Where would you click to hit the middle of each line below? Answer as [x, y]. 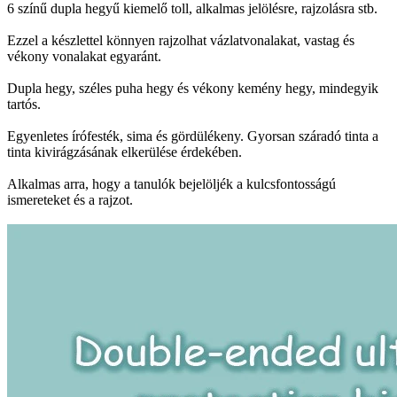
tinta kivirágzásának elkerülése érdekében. [125, 152]
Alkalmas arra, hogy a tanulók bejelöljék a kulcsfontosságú [171, 183]
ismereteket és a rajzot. [70, 199]
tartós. [24, 104]
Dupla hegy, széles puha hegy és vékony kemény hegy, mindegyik [193, 88]
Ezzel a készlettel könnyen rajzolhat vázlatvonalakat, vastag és [181, 40]
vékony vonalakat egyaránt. [84, 56]
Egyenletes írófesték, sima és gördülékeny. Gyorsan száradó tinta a [193, 136]
